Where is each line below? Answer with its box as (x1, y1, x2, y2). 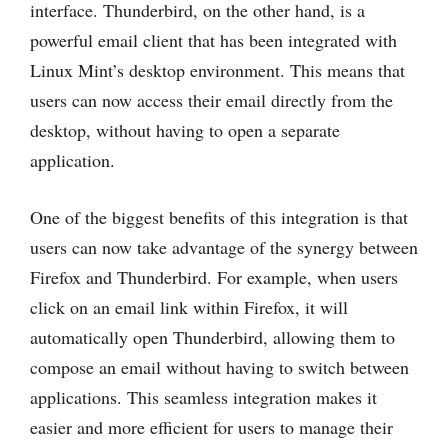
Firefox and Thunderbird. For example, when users (30, 264, 398, 289)
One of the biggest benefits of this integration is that (30, 204, 408, 229)
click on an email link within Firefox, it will (30, 294, 348, 319)
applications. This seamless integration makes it (30, 384, 377, 409)
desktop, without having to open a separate (30, 117, 340, 142)
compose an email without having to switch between (30, 354, 409, 379)
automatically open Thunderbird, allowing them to (30, 324, 395, 349)
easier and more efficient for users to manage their (30, 414, 393, 439)
